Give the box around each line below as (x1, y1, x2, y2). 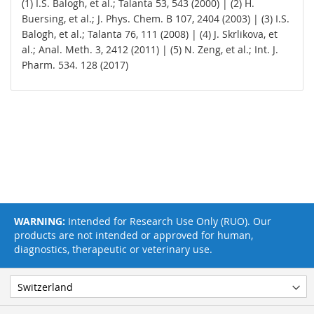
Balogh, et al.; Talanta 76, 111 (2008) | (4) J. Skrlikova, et (22, 27, 278, 41)
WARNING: (14, 214, 65, 228)
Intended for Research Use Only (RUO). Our (65, 214, 271, 228)
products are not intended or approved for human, (14, 228, 253, 243)
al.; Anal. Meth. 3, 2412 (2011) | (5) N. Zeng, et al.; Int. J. (22, 43, 278, 57)
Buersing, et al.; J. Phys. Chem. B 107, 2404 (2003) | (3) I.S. (22, 12, 289, 26)
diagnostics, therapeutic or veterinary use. (14, 243, 212, 257)
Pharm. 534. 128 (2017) (22, 58, 128, 72)
